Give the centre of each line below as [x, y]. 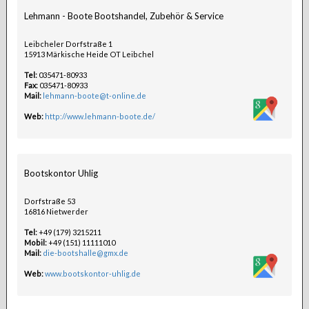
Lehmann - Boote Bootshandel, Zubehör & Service [123, 16]
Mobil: [35, 242]
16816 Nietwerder [56, 211]
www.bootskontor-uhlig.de [92, 273]
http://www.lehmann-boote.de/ [100, 116]
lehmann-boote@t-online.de [94, 96]
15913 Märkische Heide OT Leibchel [89, 54]
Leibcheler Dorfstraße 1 [68, 44]
